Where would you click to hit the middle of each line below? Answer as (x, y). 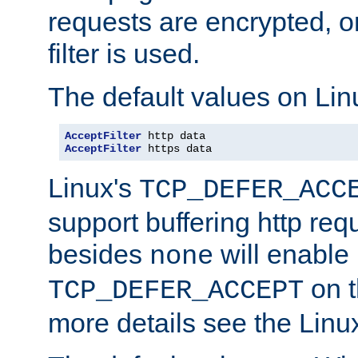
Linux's (93, 187)
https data (177, 148)
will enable (281, 254)
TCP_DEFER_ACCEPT (176, 290)
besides (99, 254)
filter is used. (124, 53)
